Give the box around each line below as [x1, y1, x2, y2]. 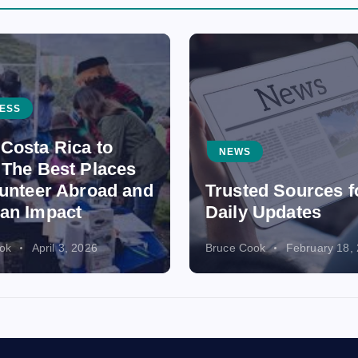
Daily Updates [205, 202, 322, 222]
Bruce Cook [205, 241, 266, 254]
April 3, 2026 [31, 241, 97, 254]
